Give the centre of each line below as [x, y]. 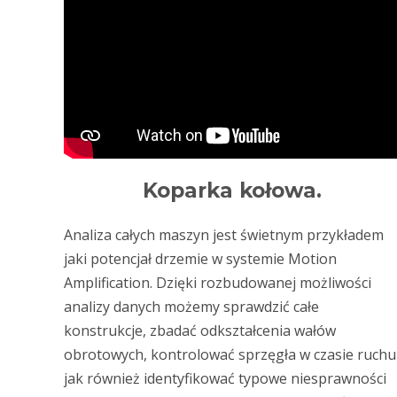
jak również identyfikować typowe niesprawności [225, 378]
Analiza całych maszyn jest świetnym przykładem [224, 235]
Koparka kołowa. [232, 191]
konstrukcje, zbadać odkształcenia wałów [200, 331]
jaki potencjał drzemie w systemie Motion [200, 259]
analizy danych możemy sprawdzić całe [191, 307]
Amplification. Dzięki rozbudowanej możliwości [218, 283]
